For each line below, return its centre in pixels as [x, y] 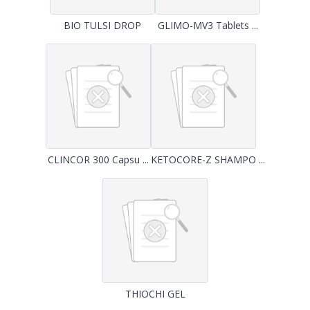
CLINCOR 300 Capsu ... [98, 159]
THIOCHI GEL [155, 294]
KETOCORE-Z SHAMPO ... [208, 159]
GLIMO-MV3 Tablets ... [208, 25]
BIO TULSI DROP [102, 25]
